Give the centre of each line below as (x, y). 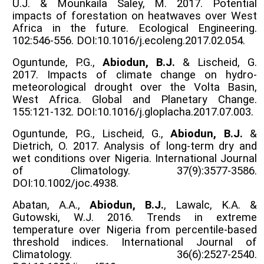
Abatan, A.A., (51, 205)
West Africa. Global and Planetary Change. (135, 99)
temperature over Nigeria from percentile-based (135, 230)
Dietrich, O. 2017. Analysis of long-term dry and (135, 146)
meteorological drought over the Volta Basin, (135, 87)
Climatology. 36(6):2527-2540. (135, 254)
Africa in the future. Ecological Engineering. (135, 28)
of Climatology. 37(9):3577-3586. (135, 171)
